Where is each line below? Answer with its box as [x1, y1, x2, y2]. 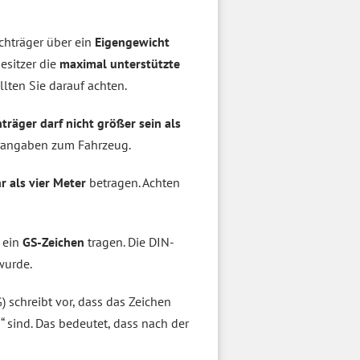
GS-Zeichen [22, 234, 84, 250]
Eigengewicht [95, 34, 170, 50]
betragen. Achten [86, 174, 180, 190]
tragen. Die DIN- [84, 234, 174, 250]
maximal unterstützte [59, 55, 180, 72]
